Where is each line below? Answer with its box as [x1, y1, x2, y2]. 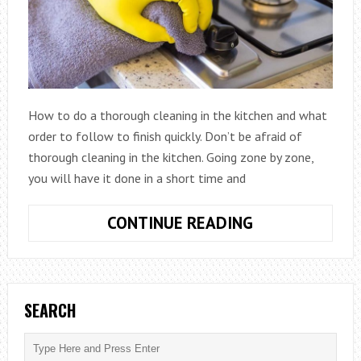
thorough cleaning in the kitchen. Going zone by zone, [27, 149, 313, 166]
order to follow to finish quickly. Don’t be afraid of [27, 128, 302, 145]
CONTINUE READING [107, 212, 254, 234]
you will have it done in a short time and [27, 170, 246, 187]
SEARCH [23, 298, 76, 323]
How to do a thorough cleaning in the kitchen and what [27, 107, 327, 124]
